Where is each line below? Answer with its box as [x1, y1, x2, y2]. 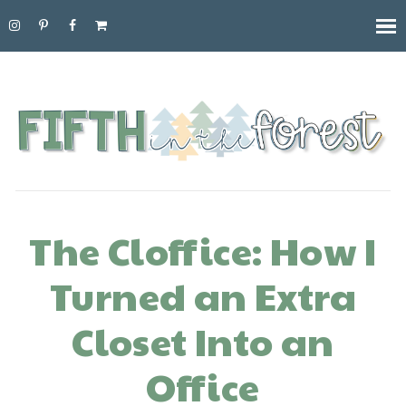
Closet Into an [72, 313, 334, 367]
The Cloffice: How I [29, 222, 377, 276]
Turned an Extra [50, 267, 356, 322]
